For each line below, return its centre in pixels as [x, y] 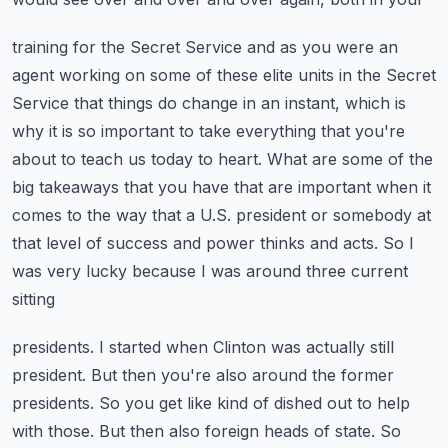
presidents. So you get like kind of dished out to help [211, 403]
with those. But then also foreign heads [160, 431]
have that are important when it [311, 187]
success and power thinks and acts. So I [260, 243]
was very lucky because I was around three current [210, 271]
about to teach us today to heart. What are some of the [222, 159]
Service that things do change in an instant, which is [209, 103]
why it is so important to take [121, 131]
